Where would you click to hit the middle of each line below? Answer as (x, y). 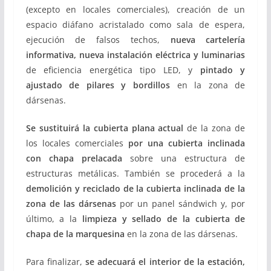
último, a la (54, 219)
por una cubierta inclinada (187, 143)
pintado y (223, 70)
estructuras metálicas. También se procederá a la (135, 173)
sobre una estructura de (184, 158)
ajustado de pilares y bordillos (98, 85)
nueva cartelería (208, 40)
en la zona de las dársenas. (181, 234)
